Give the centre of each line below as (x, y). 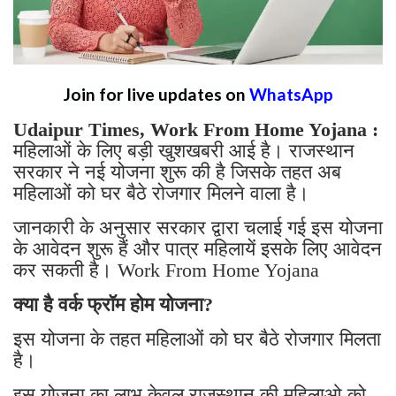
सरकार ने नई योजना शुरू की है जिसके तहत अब (177, 172)
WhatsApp (291, 95)
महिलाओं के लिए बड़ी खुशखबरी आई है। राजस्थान (184, 151)
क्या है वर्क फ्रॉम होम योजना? (113, 305)
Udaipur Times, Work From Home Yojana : (196, 130)
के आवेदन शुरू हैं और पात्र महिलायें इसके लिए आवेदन (198, 249)
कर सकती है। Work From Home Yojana (166, 270)
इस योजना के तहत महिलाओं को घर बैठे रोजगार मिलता (197, 339)
